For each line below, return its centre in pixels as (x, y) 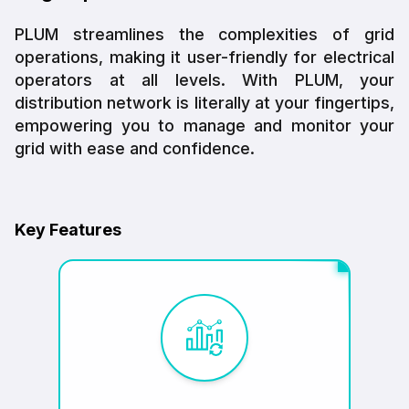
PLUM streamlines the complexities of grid (204, 34)
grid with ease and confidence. (135, 148)
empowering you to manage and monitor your (204, 125)
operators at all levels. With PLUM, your (204, 79)
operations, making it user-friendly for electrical (204, 57)
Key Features (68, 229)
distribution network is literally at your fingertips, (204, 102)
